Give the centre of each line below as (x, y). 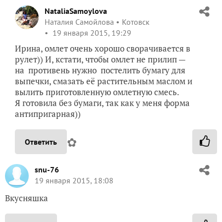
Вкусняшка (27, 198)
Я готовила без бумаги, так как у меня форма (102, 103)
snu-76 (47, 169)
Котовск (136, 22)
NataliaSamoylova (76, 11)
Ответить (41, 142)
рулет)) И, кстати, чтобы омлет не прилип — (100, 59)
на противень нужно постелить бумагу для (100, 70)
